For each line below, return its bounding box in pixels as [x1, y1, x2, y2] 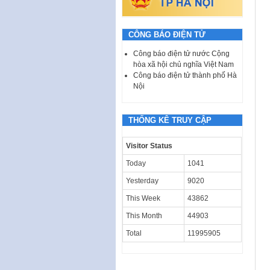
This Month [126, 211, 162, 220]
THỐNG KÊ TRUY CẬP [128, 115, 212, 125]
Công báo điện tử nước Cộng [133, 49, 230, 58]
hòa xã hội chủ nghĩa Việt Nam [133, 60, 234, 69]
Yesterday [126, 176, 159, 185]
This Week [126, 193, 160, 202]
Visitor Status [126, 141, 172, 150]
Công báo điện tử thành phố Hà [133, 71, 237, 80]
